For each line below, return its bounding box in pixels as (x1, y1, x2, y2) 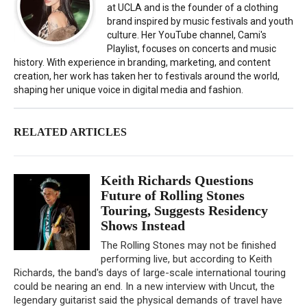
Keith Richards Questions (101, 172, 254, 188)
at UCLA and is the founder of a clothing (107, 1, 278, 13)
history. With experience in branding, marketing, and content (14, 56, 271, 68)
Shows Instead (101, 217, 185, 233)
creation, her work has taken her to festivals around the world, (14, 70, 280, 82)
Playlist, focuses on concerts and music (107, 42, 276, 54)
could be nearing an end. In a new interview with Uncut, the (14, 280, 275, 293)
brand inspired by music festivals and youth (107, 15, 293, 27)
